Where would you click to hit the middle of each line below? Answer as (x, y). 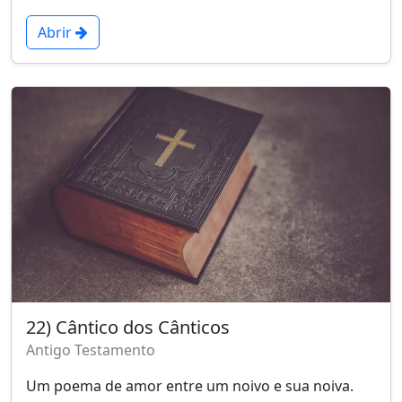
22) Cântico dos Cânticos (128, 327)
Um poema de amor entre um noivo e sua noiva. (190, 385)
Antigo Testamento (91, 350)
